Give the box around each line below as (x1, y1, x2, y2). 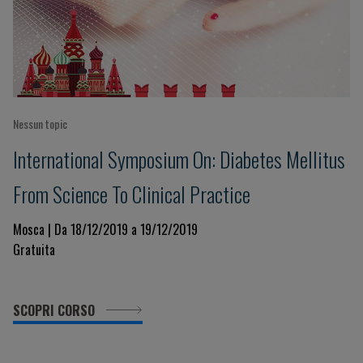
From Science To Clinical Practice (13, 178, 250, 209)
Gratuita (13, 240, 55, 259)
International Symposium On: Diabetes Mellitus (13, 143, 345, 174)
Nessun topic (13, 115, 67, 132)
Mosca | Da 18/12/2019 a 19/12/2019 (13, 220, 198, 239)
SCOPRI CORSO (13, 301, 98, 320)
